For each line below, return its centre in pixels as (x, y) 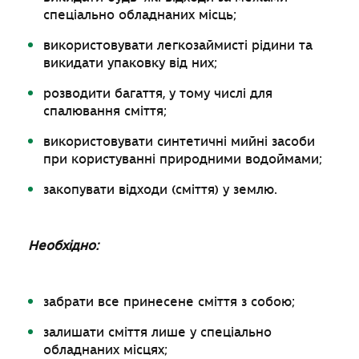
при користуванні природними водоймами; (183, 159)
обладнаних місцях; (106, 350)
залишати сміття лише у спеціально (158, 332)
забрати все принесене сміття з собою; (169, 302)
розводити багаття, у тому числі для (158, 93)
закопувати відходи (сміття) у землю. (161, 190)
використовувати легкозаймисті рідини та (178, 45)
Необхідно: (63, 246)
